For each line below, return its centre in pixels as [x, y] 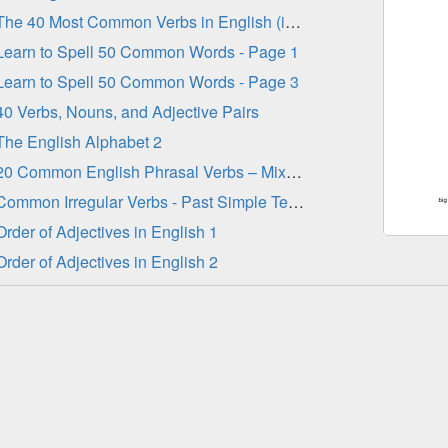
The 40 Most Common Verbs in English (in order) [293, 21]
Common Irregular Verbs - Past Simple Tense [296, 201]
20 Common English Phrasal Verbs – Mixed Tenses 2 [294, 171]
